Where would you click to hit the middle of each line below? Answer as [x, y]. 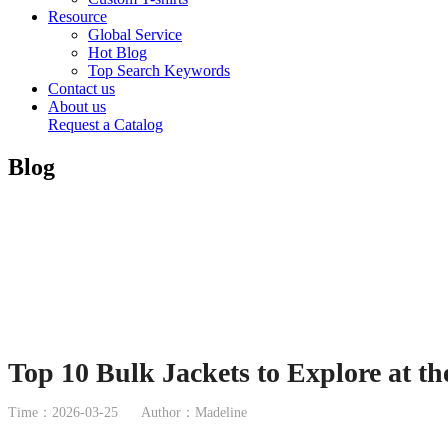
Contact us [81, 88]
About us [77, 106]
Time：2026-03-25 [63, 413]
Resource [77, 16]
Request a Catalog [105, 124]
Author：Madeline [194, 413]
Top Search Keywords [159, 70]
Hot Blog [117, 52]
